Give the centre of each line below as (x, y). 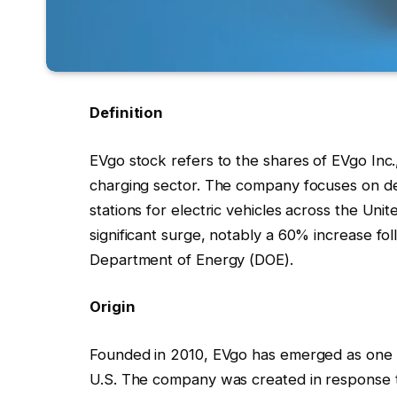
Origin (113, 307)
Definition (127, 113)
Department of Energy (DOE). (191, 259)
